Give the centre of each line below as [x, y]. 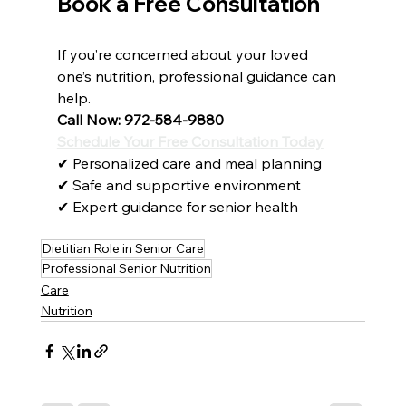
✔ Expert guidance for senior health [177, 206]
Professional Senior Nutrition [126, 268]
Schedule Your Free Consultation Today [190, 141]
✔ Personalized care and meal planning [189, 163]
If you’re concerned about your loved [184, 54]
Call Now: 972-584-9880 [140, 119]
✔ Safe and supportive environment [179, 184]
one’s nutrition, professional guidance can [198, 76]
